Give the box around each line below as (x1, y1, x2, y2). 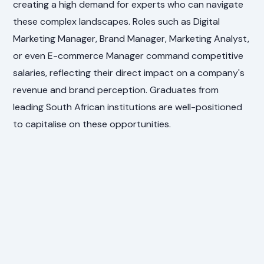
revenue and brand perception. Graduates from (13, 84, 219, 97)
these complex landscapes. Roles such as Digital (13, 15, 220, 28)
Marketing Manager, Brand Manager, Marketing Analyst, (13, 32, 250, 45)
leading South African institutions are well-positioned (13, 101, 243, 114)
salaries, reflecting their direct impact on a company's (13, 67, 245, 80)
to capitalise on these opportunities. (13, 118, 171, 131)
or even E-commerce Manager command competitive (13, 49, 244, 62)
